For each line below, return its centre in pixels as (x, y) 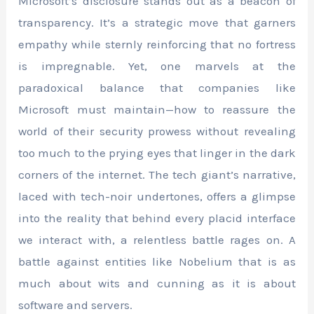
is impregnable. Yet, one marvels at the (157, 66)
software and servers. (76, 305)
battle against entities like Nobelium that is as (157, 262)
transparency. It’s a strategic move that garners (157, 23)
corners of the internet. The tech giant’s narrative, (157, 175)
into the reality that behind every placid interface (157, 218)
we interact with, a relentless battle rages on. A (157, 240)
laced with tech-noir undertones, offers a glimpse (157, 197)
